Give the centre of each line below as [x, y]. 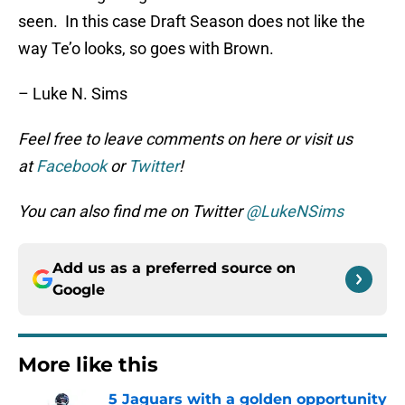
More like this [88, 365]
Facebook [71, 166]
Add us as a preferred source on [174, 268]
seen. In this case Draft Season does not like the [192, 22]
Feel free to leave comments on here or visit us [185, 139]
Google [79, 290]
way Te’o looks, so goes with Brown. [146, 49]
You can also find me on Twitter [132, 212]
